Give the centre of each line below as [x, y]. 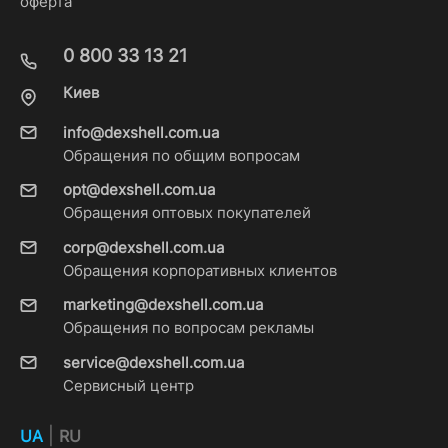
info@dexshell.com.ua [140, 132]
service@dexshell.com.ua [153, 362]
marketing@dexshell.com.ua [162, 305]
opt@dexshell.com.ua [138, 190]
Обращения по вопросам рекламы [188, 328]
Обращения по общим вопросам [181, 155]
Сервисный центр [128, 385]
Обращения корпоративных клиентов [199, 270]
